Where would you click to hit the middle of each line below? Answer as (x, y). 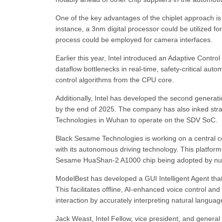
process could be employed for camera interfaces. (134, 40)
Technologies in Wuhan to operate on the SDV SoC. (137, 120)
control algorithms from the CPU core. (115, 80)
